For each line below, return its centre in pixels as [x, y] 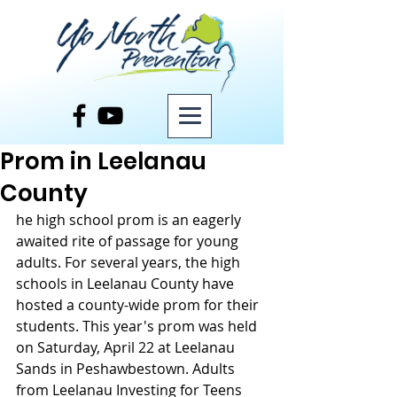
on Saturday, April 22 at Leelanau [127, 347]
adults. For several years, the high [130, 262]
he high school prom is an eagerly [130, 220]
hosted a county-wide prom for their [139, 305]
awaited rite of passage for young [129, 241]
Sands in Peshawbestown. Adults [127, 369]
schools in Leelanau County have [127, 284]
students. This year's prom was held [138, 326]
